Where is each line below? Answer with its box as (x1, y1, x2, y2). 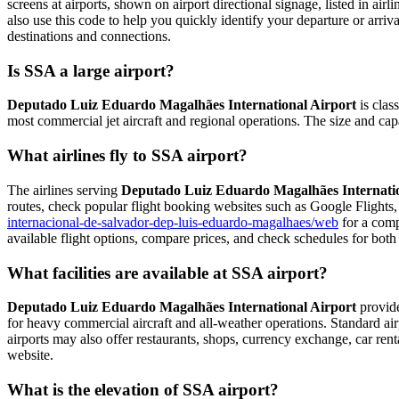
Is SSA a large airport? (7, 61, 175, 80)
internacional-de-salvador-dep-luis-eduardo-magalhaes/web (7, 214, 338, 230)
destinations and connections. (7, 28, 171, 44)
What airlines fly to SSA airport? (7, 146, 248, 166)
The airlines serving (7, 182, 121, 198)
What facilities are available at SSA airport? (7, 263, 328, 282)
